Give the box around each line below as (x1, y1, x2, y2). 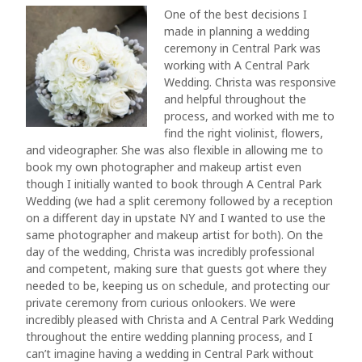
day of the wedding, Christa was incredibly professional (26, 244, 314, 259)
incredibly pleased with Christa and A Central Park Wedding (26, 312, 334, 327)
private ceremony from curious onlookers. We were (26, 295, 296, 310)
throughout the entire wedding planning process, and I (26, 329, 313, 344)
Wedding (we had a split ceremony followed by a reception (26, 193, 333, 208)
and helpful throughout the (164, 91, 306, 107)
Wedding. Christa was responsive (164, 74, 336, 90)
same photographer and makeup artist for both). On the (26, 227, 323, 242)
